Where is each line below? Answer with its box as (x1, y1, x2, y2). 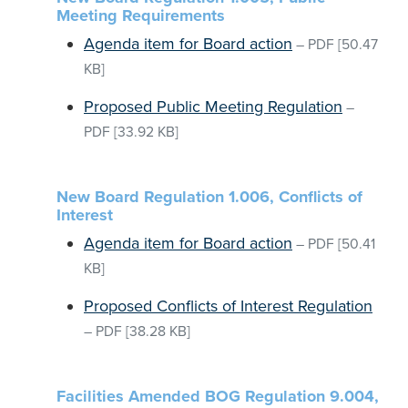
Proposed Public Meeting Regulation (84, 97, 342, 117)
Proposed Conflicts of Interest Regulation (84, 296, 372, 316)
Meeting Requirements (56, 5, 225, 25)
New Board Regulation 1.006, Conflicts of (56, 187, 362, 207)
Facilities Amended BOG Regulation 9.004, (56, 386, 379, 406)
